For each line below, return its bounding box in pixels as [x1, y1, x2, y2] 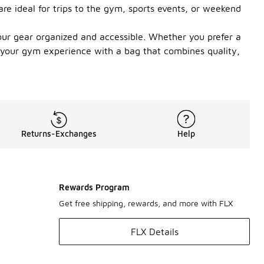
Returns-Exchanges [21, 128, 97, 138]
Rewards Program [59, 182, 130, 192]
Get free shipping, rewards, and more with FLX [59, 198, 233, 208]
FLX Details [130, 226, 179, 237]
